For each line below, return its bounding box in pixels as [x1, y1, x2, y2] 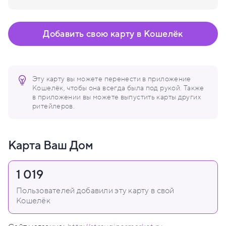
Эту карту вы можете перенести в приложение [32, 74, 191, 84]
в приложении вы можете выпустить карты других [32, 92, 201, 102]
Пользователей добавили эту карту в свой [16, 185, 175, 197]
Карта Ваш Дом [8, 138, 93, 154]
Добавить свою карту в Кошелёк [43, 28, 183, 40]
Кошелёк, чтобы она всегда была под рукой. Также [32, 83, 204, 93]
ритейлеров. [32, 101, 75, 111]
